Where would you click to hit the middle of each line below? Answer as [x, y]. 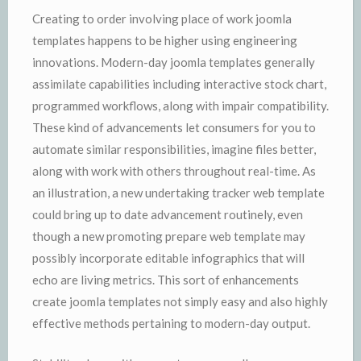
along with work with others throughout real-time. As [174, 171]
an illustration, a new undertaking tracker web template [178, 193]
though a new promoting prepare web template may [169, 236]
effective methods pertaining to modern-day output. [171, 323]
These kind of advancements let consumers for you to [174, 127]
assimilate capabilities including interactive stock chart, [179, 84]
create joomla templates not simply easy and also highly [180, 301]
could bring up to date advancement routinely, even [168, 214]
